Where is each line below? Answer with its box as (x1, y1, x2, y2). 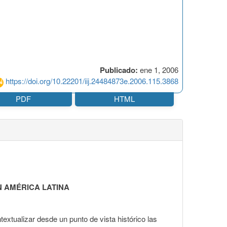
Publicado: (100, 64, 138, 76)
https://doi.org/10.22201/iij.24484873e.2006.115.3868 (6, 75, 178, 87)
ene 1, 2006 (138, 64, 178, 75)
